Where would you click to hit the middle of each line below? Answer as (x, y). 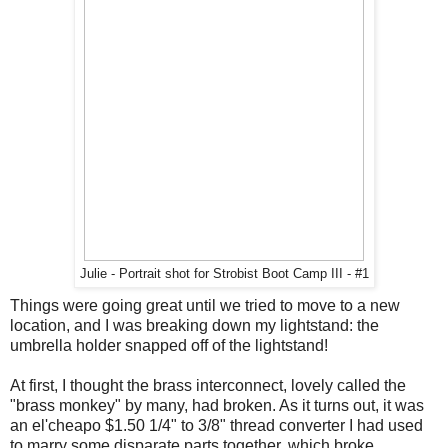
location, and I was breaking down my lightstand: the (194, 326)
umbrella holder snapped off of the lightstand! (169, 346)
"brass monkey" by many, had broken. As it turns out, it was (217, 406)
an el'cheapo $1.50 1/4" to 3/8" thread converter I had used (216, 426)
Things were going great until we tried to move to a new (205, 306)
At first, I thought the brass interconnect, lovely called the (208, 386)
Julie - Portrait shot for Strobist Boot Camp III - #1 (224, 274)
